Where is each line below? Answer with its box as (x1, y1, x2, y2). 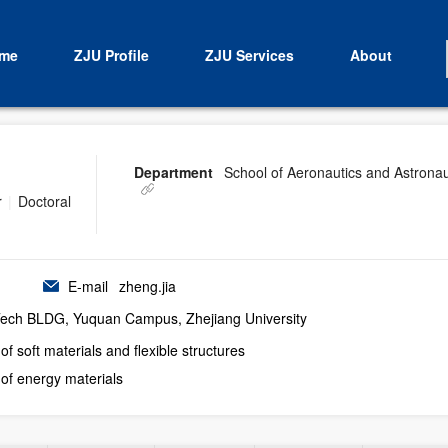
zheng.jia (115, 276, 176, 296)
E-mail (68, 276, 108, 296)
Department (134, 162, 213, 182)
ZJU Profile (73, 45, 149, 65)
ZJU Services (204, 45, 294, 65)
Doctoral (18, 191, 71, 211)
